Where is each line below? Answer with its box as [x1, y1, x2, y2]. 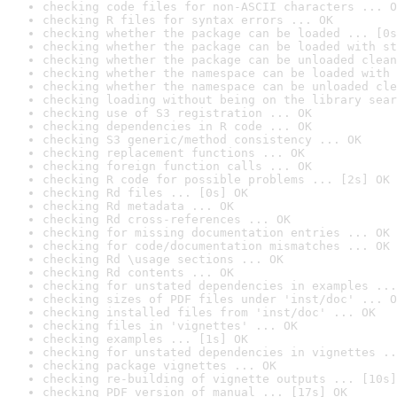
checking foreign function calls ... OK [43, 160, 312, 173]
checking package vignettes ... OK [43, 359, 276, 372]
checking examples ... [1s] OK [43, 332, 248, 346]
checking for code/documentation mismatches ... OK [43, 239, 390, 253]
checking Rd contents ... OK [43, 266, 234, 279]
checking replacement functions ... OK [43, 146, 305, 160]
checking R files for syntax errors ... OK [43, 13, 333, 27]
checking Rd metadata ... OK [43, 199, 234, 213]
